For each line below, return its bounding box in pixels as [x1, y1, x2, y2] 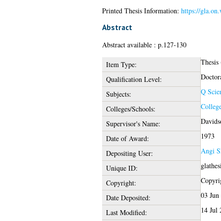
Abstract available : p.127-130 [102, 39, 186, 49]
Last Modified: [106, 207, 147, 217]
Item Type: [106, 59, 137, 69]
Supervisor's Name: [106, 118, 160, 128]
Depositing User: [106, 148, 153, 158]
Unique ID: [106, 163, 138, 173]
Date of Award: [106, 133, 149, 143]
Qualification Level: [106, 74, 162, 84]
